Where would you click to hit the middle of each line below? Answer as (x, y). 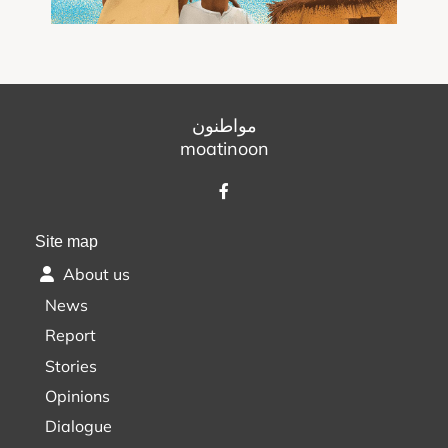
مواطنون (224, 126)
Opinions (77, 395)
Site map (66, 242)
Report (70, 335)
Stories (71, 365)
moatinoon (224, 149)
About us (94, 274)
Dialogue (78, 426)
